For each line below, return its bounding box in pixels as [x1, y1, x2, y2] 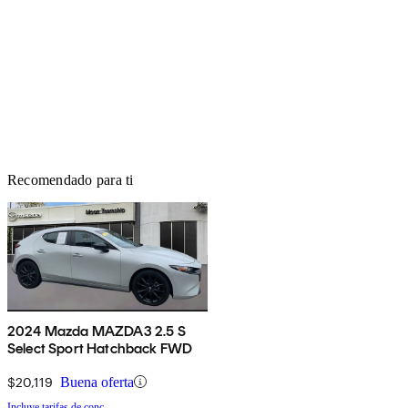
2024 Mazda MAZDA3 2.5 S [7, 321, 186, 340]
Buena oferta [60, 373, 134, 390]
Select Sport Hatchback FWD [7, 339, 193, 357]
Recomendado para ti [7, 171, 134, 188]
